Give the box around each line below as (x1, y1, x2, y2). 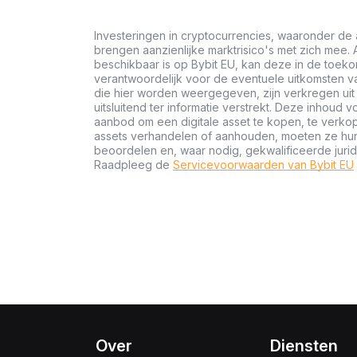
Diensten (270, 336, 339, 355)
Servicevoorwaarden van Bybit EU (173, 158, 354, 171)
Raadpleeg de (94, 158, 173, 171)
